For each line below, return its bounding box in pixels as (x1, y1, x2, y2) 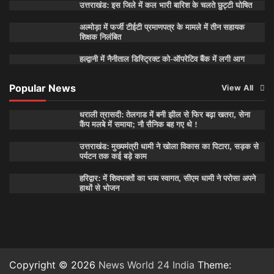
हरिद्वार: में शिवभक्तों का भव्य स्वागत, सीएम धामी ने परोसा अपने (79, 172, 256, 183)
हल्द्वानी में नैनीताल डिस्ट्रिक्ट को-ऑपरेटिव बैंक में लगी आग (79, 53, 245, 64)
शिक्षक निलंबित (79, 31, 121, 42)
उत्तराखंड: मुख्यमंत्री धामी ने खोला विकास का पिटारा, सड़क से (79, 141, 259, 152)
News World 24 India (98, 258, 194, 271)
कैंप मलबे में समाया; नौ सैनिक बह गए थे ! (79, 119, 197, 130)
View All (221, 83, 254, 92)
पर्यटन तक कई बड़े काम (79, 150, 147, 161)
